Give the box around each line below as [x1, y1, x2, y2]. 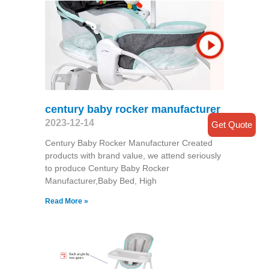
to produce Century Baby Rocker [44, 163, 169, 174]
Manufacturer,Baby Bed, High [44, 176, 157, 186]
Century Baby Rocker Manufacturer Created [44, 138, 213, 148]
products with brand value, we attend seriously [44, 151, 221, 161]
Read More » [44, 197, 88, 206]
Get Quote [211, 119, 252, 130]
